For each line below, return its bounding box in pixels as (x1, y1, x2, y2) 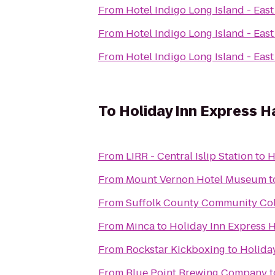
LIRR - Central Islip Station (126, 149, 253, 163)
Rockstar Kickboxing (126, 242, 225, 257)
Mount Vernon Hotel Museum (126, 172, 266, 187)
